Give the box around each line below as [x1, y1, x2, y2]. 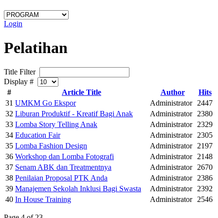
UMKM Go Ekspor [15, 99, 76, 108]
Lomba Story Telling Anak [15, 120, 97, 129]
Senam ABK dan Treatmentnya [15, 163, 111, 172]
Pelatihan [4, 38, 68, 56]
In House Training [15, 195, 71, 204]
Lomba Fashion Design [15, 142, 87, 150]
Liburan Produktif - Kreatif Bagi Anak [15, 109, 133, 118]
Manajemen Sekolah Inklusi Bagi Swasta [15, 184, 141, 193]
